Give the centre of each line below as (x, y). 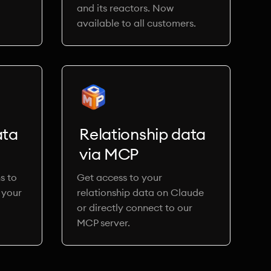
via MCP (109, 154)
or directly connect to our (135, 207)
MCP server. (104, 223)
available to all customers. (137, 23)
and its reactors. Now (126, 8)
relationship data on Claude (141, 192)
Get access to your (120, 177)
